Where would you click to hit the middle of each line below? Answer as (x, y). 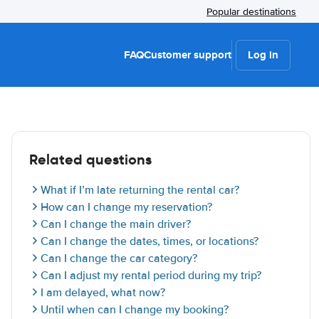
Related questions (90, 159)
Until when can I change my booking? (135, 310)
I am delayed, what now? (103, 293)
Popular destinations (251, 11)
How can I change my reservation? (126, 207)
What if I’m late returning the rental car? (140, 190)
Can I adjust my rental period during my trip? (151, 276)
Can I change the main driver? (116, 224)
